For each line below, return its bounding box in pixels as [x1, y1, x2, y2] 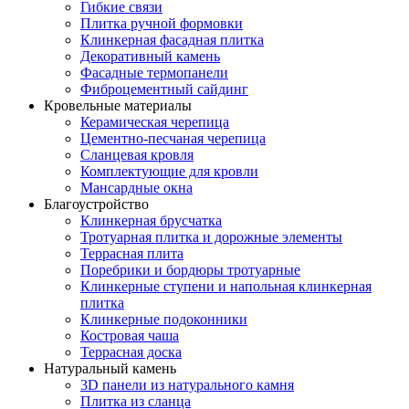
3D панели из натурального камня [80, 376, 294, 393]
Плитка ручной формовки [80, 15, 243, 31]
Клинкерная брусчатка [80, 212, 222, 228]
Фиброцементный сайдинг [80, 80, 248, 97]
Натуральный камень [44, 360, 176, 376]
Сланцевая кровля [80, 146, 194, 163]
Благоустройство [44, 195, 149, 212]
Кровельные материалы [44, 97, 192, 113]
